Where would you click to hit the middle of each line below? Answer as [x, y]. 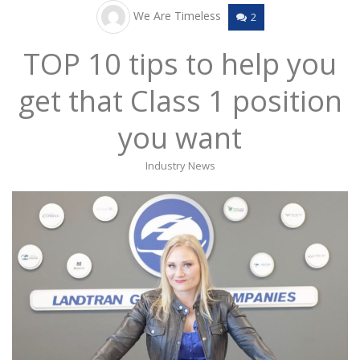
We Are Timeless [177, 15]
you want [180, 138]
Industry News [180, 166]
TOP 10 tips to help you [180, 64]
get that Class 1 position [180, 101]
